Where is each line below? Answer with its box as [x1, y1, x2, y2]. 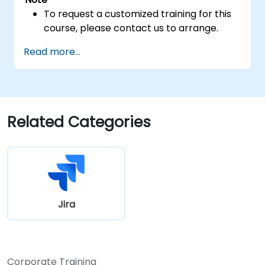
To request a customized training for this [44, 7, 232, 21]
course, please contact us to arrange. [44, 21, 219, 35]
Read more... [24, 44, 80, 59]
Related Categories [7, 111, 151, 132]
